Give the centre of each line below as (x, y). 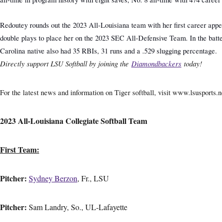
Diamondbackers (156, 63)
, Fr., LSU (93, 178)
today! (192, 63)
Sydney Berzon (53, 178)
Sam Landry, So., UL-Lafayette (78, 207)
